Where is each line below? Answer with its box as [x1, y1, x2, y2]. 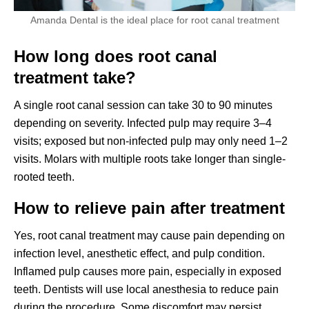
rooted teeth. [14, 170, 74, 183]
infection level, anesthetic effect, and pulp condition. [14, 247, 265, 259]
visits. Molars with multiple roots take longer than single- [14, 152, 286, 165]
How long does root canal [14, 46, 217, 66]
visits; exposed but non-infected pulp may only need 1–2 [14, 134, 288, 147]
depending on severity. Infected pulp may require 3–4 [14, 117, 272, 129]
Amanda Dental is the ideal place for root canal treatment [30, 14, 279, 26]
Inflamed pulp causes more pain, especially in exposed [14, 265, 281, 277]
